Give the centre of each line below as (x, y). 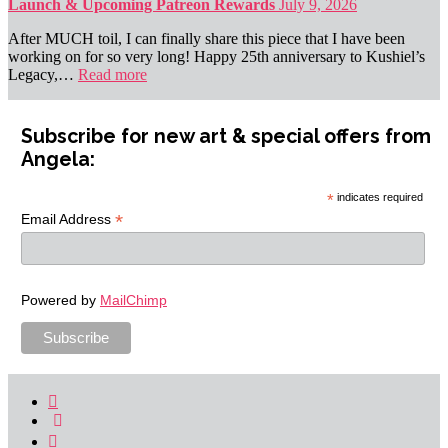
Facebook (88, 397)
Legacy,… (43, 75)
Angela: (57, 160)
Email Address (67, 219)
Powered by (60, 299)
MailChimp (133, 299)
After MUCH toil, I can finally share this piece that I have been (206, 39)
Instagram (88, 437)
